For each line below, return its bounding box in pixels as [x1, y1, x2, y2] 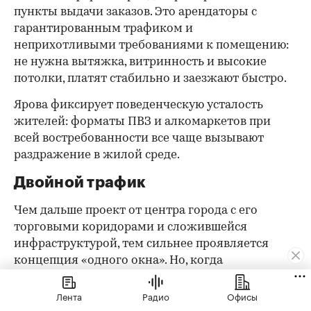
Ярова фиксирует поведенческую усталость [14, 99, 263, 112]
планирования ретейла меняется [14, 288, 205, 301]
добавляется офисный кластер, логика [14, 271, 236, 284]
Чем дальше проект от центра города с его [14, 205, 258, 217]
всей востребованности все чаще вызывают [14, 133, 264, 145]
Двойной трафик [14, 175, 146, 191]
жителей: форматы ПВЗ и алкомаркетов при [14, 116, 271, 128]
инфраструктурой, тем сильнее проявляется [14, 238, 269, 251]
